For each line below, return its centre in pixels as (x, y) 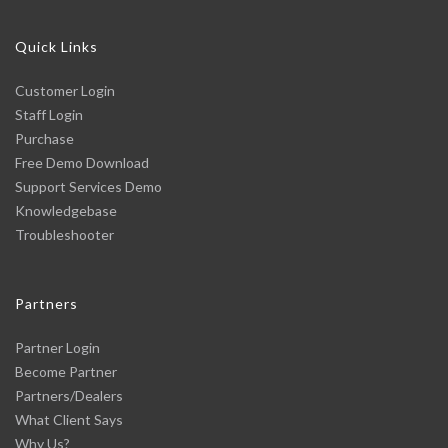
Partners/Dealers (69, 395)
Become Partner (66, 371)
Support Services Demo (88, 186)
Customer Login (65, 90)
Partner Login (57, 347)
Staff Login (49, 114)
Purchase (44, 138)
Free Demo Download (82, 162)
